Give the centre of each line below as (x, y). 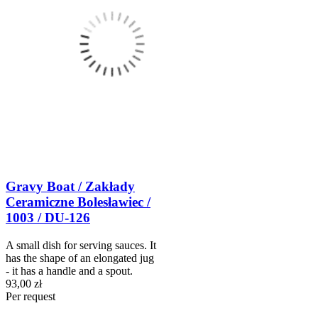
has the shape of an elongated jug (80, 258)
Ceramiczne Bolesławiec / (78, 202)
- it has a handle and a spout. (69, 271)
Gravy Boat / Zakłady (70, 187)
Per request (31, 297)
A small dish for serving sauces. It (81, 246)
